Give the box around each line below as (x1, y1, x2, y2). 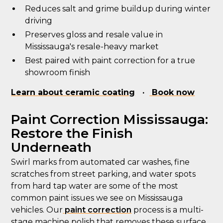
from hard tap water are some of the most (11, 181, 179, 191)
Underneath (11, 139, 92, 155)
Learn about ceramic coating (11, 88, 135, 97)
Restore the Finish (11, 125, 133, 141)
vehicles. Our (11, 205, 63, 215)
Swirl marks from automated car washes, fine (11, 157, 190, 167)
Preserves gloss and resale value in (25, 30, 163, 39)
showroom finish (25, 68, 91, 77)
